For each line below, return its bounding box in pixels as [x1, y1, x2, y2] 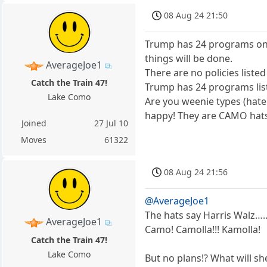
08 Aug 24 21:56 [164, 166, 228, 178]
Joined [21, 117, 46, 129]
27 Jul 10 [94, 117, 129, 129]
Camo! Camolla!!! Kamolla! [145, 222, 261, 236]
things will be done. [145, 51, 233, 65]
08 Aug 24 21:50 [164, 9, 228, 21]
